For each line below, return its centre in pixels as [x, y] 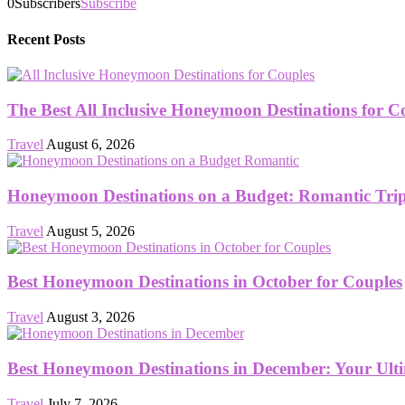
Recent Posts [46, 39]
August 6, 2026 [90, 145]
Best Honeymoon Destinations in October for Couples [205, 282]
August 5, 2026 [90, 231]
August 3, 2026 [90, 317]
